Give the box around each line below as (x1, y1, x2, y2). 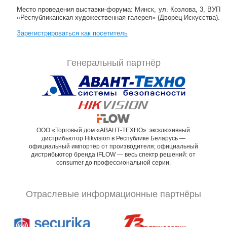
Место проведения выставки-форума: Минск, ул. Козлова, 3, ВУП (17, 6, 220, 14)
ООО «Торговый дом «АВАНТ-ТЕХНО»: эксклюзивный (36, 127, 191, 134)
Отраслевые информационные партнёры (26, 189, 201, 200)
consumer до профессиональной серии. (56, 159, 171, 167)
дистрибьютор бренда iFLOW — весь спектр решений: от (31, 151, 196, 159)
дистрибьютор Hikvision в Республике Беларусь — (41, 135, 185, 142)
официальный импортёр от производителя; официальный (28, 143, 198, 150)
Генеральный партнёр (66, 58, 161, 68)
